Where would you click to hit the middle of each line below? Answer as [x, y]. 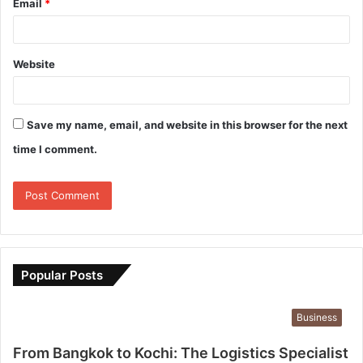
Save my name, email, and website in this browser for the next [187, 124]
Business [317, 317]
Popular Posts [62, 275]
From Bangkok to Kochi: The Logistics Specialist [181, 352]
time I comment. [55, 149]
